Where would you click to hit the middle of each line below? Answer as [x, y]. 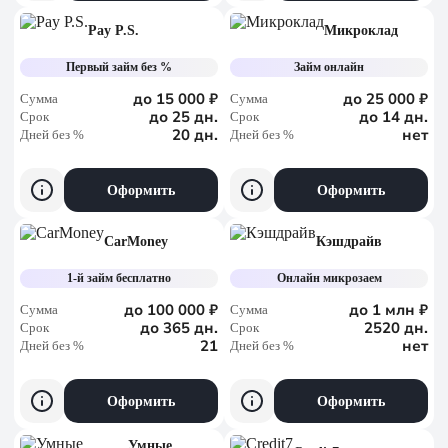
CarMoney [136, 241]
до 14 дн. [393, 117]
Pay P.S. [113, 30]
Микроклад [361, 30]
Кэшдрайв [349, 241]
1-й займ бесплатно [119, 278]
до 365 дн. [179, 328]
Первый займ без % [119, 67]
